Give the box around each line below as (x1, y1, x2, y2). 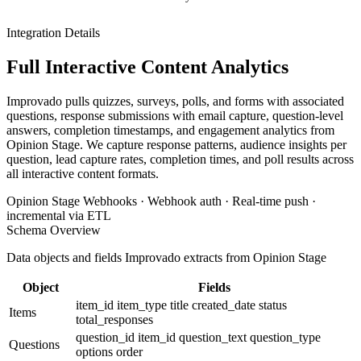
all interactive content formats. (6, 166, 159, 180)
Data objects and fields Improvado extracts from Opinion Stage (6, 250, 326, 264)
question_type (250, 330, 321, 344)
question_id (76, 330, 138, 344)
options (76, 344, 116, 359)
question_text (179, 330, 250, 344)
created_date (192, 297, 259, 312)
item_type (117, 297, 170, 312)
